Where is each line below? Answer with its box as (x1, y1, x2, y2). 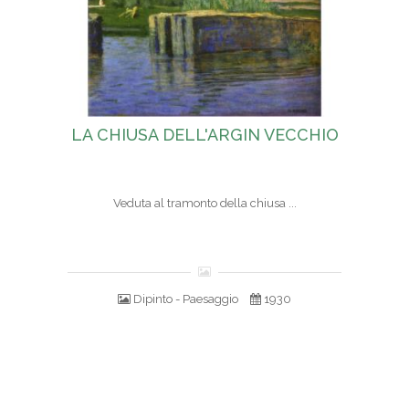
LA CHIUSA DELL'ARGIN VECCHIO (70, 125, 339, 145)
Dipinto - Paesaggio (131, 292, 241, 307)
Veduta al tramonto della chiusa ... (112, 196, 297, 211)
